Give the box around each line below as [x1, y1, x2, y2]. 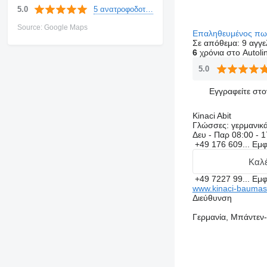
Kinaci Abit [192, 111, 231, 120]
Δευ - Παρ [192, 130, 232, 139]
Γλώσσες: [192, 120, 229, 130]
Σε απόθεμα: [192, 38, 242, 48]
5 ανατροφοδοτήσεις [145, 4, 153, 14]
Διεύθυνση [192, 193, 232, 203]
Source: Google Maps [17, 23, 88, 32]
